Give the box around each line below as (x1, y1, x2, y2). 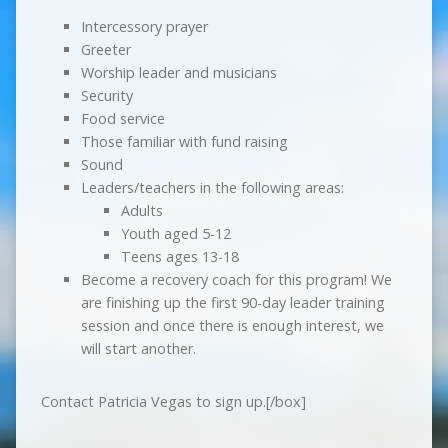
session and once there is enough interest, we (80, 316, 384, 336)
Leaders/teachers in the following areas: (80, 178, 344, 198)
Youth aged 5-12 (120, 224, 231, 244)
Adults (120, 201, 163, 221)
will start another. (80, 339, 196, 359)
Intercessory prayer (80, 17, 208, 37)
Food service (80, 109, 165, 129)
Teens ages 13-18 (120, 247, 239, 267)
